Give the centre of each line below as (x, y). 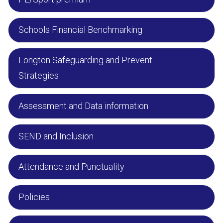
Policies (34, 197)
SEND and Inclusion (56, 136)
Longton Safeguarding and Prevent (85, 60)
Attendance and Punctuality (71, 167)
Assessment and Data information (83, 106)
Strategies (39, 75)
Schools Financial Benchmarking (80, 30)
